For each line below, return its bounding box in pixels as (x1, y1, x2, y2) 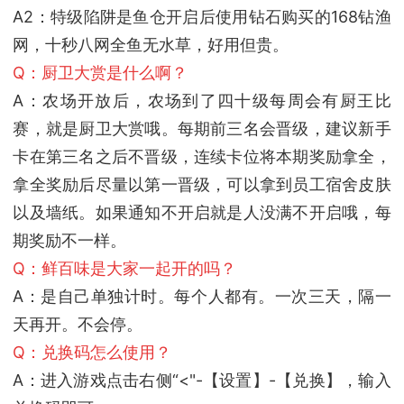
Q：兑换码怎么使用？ (13, 343, 172, 363)
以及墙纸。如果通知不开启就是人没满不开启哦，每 (13, 203, 391, 223)
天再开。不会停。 (13, 315, 143, 335)
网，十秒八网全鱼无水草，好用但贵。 (13, 35, 289, 55)
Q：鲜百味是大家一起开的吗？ (13, 259, 237, 279)
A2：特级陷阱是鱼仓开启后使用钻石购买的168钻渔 (13, 7, 391, 27)
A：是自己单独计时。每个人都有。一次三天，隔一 (13, 287, 391, 307)
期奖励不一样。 (13, 231, 127, 251)
